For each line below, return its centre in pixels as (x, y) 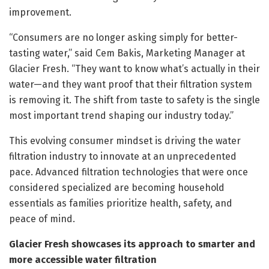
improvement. (40, 12)
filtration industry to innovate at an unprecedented (123, 156)
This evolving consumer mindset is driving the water (125, 141)
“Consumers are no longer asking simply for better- (123, 37)
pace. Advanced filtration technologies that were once (128, 172)
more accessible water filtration (83, 259)
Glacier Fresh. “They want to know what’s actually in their (134, 68)
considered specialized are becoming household (117, 187)
